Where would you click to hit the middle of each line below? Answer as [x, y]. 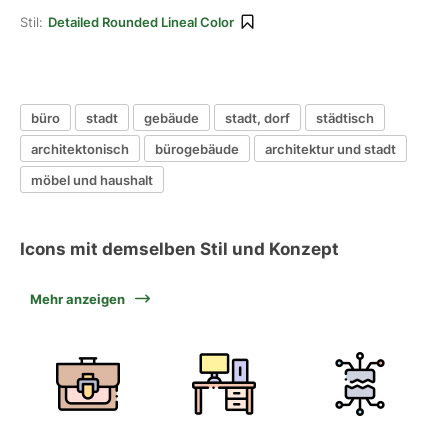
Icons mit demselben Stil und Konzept [179, 249]
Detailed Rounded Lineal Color [141, 22]
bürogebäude [197, 148]
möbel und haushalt [92, 179]
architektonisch [80, 148]
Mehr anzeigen [77, 299]
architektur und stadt [330, 148]
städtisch [345, 117]
